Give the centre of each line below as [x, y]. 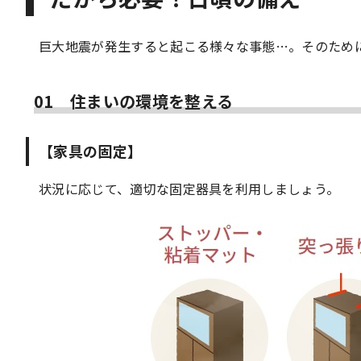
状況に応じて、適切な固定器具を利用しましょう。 [189, 189]
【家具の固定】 [91, 151]
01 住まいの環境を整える [134, 101]
